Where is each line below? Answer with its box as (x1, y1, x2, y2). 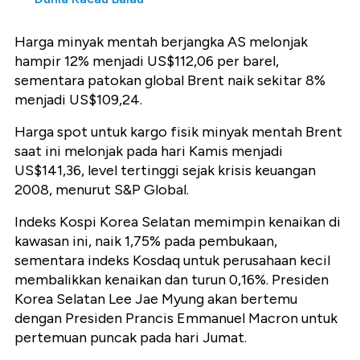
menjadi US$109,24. (14, 91, 142, 109)
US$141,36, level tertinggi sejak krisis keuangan (14, 162, 316, 180)
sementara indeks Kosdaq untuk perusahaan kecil (14, 252, 330, 270)
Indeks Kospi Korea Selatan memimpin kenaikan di (14, 213, 341, 231)
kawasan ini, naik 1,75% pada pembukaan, (14, 232, 277, 251)
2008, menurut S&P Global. (14, 181, 189, 199)
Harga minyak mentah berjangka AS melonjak (14, 33, 308, 51)
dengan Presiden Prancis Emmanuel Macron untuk (14, 309, 337, 328)
